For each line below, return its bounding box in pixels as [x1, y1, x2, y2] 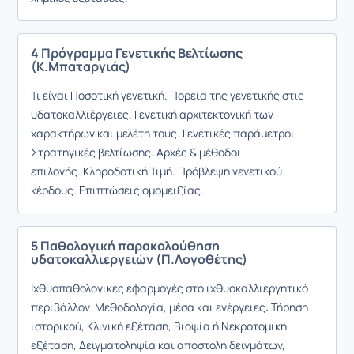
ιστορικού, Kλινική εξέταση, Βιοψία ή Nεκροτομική [31, 318, 287, 333]
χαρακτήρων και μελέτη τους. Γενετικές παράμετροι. [31, 126, 298, 141]
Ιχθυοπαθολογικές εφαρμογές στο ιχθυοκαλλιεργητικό [31, 281, 308, 296]
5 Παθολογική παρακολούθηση [31, 237, 220, 254]
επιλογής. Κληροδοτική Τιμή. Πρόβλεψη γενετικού [31, 164, 282, 179]
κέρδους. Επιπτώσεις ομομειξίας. [31, 183, 204, 198]
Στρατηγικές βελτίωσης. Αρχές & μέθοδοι [31, 145, 241, 160]
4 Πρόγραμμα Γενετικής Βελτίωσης [31, 44, 243, 62]
